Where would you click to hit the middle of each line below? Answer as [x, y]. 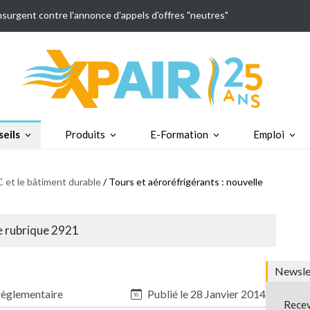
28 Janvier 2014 [228, 293]
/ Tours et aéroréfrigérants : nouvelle [182, 181]
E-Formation [179, 134]
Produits [85, 134]
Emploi [268, 134]
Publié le [167, 293]
